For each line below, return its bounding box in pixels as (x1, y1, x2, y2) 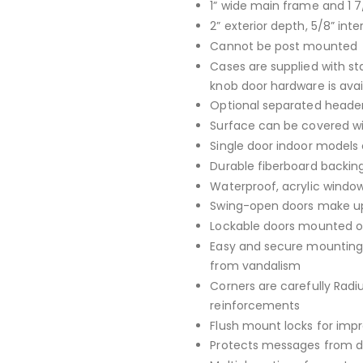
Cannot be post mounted (210, 37, 357, 54)
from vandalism (210, 258, 301, 274)
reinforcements (210, 297, 301, 314)
